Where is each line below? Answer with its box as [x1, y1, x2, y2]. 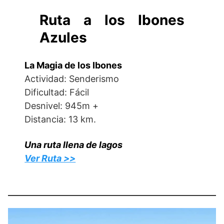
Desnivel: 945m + [24, 100, 99, 111]
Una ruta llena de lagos [24, 139, 123, 150]
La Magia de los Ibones [24, 60, 122, 70]
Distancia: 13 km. [24, 114, 96, 124]
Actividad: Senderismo [24, 73, 119, 84]
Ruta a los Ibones [39, 11, 184, 28]
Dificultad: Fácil [24, 87, 89, 97]
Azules [39, 29, 87, 46]
